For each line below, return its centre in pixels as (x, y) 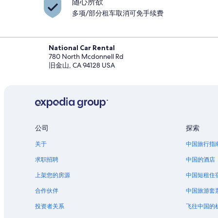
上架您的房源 (53, 175)
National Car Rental (82, 48)
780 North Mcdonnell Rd (86, 56)
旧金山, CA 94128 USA (82, 65)
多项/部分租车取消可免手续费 (118, 13)
